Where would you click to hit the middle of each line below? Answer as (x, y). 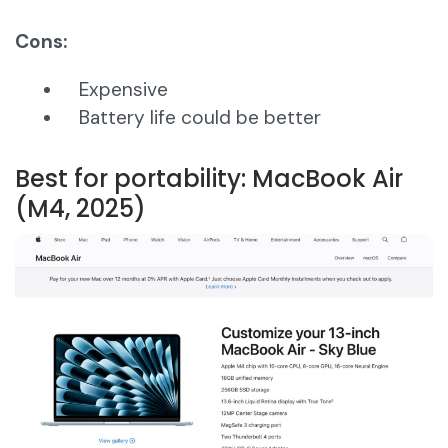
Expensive (123, 90)
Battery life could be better (200, 118)
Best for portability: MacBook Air (209, 179)
